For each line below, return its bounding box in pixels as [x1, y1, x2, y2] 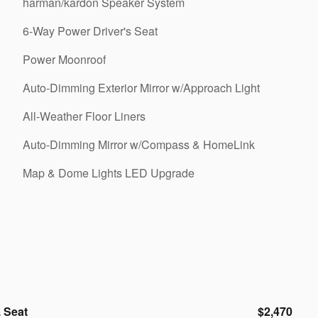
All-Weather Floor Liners [23, 108, 146, 124]
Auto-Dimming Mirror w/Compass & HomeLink [23, 136, 255, 153]
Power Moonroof [23, 51, 106, 67]
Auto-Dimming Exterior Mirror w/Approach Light [23, 79, 260, 96]
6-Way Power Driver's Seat [23, 23, 158, 39]
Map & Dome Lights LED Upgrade [23, 165, 194, 181]
